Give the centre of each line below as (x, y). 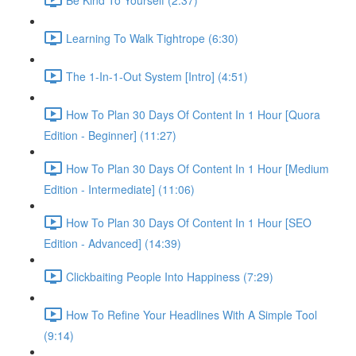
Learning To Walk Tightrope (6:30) (152, 38)
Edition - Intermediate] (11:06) (119, 189)
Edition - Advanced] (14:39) (112, 243)
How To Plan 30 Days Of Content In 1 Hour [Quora (193, 114)
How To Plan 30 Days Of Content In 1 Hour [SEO (189, 222)
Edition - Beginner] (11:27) (110, 135)
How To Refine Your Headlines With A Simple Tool (192, 314)
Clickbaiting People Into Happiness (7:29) (170, 276)
